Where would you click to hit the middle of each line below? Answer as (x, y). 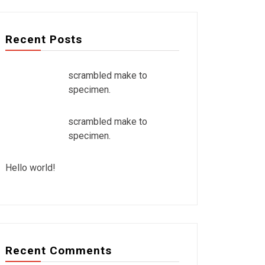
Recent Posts (44, 39)
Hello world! (30, 168)
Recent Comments (59, 251)
